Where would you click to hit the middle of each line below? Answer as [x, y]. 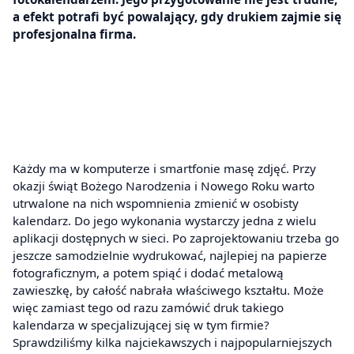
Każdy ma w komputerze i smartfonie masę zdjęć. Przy [164, 169]
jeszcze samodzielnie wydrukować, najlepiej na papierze [170, 256]
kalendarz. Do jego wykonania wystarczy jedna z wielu [164, 221]
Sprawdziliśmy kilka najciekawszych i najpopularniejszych [172, 343]
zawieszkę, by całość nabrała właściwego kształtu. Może [168, 290]
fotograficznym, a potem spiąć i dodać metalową [148, 273]
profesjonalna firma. [74, 34]
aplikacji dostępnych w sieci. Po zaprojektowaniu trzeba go [176, 238]
